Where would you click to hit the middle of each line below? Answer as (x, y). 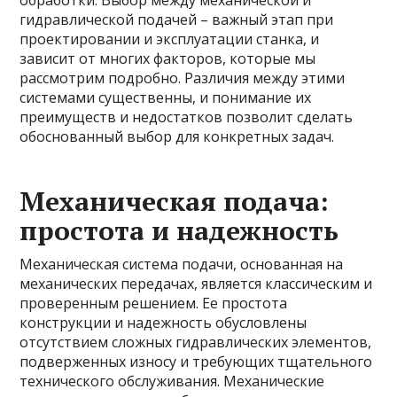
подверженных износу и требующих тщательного (196, 362)
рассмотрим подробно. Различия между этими (183, 78)
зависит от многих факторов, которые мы (168, 58)
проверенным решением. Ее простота (154, 303)
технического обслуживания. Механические (172, 381)
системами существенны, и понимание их (166, 97)
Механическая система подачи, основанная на (182, 264)
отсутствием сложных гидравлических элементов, (196, 342)
